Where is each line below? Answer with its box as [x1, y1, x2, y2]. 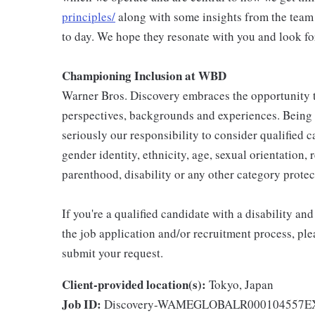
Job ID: [62, 295, 101, 313]
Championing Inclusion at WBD [62, 67, 226, 84]
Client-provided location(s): [62, 276, 206, 293]
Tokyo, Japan [209, 276, 274, 292]
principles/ [62, 8, 115, 25]
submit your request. [62, 245, 163, 261]
